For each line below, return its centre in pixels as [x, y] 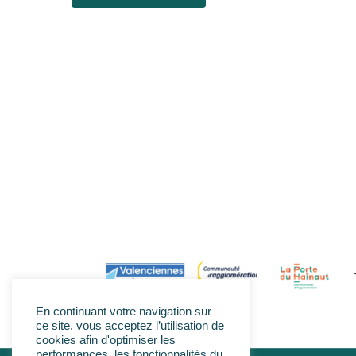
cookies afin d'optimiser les [106, 340]
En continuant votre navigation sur [124, 311]
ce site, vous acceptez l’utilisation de [130, 326]
